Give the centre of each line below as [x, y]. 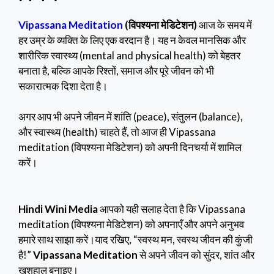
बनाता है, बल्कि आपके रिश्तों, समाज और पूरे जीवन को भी [116, 70]
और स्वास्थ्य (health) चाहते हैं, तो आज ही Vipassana [117, 132]
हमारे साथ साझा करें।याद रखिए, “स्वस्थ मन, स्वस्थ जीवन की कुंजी [135, 239]
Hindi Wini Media [58, 209]
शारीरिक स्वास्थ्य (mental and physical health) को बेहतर [129, 55]
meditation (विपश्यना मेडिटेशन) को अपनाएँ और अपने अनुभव [131, 224]
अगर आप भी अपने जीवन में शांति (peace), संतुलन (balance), [131, 117]
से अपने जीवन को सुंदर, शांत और [196, 254]
